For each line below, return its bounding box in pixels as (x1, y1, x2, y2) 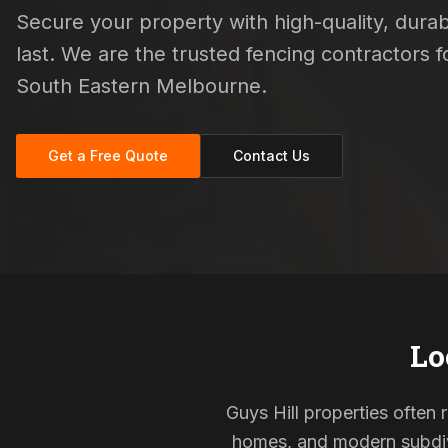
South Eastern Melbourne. (16, 74, 267, 98)
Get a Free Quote (48, 147, 168, 164)
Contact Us (233, 147, 310, 164)
